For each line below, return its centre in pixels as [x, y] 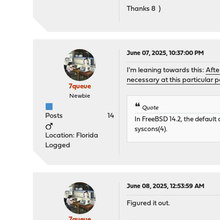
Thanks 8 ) [144, 9]
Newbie [80, 96]
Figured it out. [149, 204]
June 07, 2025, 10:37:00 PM [165, 53]
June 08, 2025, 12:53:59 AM [166, 187]
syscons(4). [151, 130]
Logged [58, 146]
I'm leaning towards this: [166, 70]
